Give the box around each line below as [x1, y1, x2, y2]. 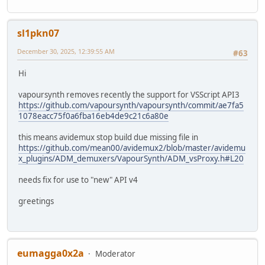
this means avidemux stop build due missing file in [18, 132, 198, 143]
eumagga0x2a [17, 246, 84, 260]
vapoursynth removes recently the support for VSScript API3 [18, 89, 240, 101]
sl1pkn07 [17, 26, 59, 40]
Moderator [95, 248, 135, 259]
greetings [18, 196, 54, 207]
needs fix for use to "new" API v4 [18, 174, 138, 186]
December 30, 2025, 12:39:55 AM [17, 46, 115, 56]
